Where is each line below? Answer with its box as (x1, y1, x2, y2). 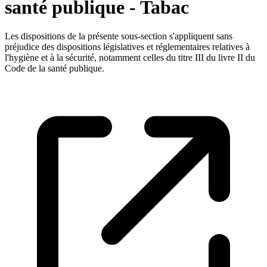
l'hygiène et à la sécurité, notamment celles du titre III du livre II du (5, 52, 255, 63)
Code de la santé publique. (5, 63, 104, 74)
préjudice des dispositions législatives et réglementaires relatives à (5, 42, 250, 52)
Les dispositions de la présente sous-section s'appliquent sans (5, 31, 232, 42)
